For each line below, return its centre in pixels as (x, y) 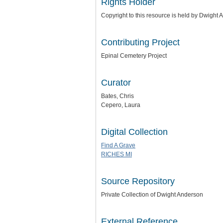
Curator (116, 83)
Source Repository (138, 181)
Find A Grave (118, 145)
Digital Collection (134, 132)
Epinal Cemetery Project (134, 56)
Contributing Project (140, 42)
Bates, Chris (117, 96)
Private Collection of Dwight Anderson (152, 195)
